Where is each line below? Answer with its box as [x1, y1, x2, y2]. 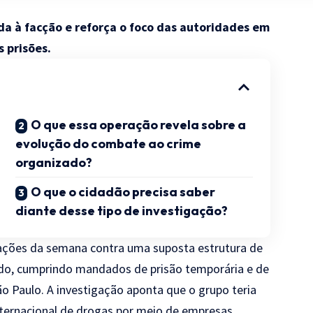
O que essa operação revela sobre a [31, 116, 247, 133]
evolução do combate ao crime [15, 135, 202, 152]
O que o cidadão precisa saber [31, 183, 216, 200]
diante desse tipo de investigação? [15, 202, 228, 219]
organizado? [15, 154, 93, 170]
